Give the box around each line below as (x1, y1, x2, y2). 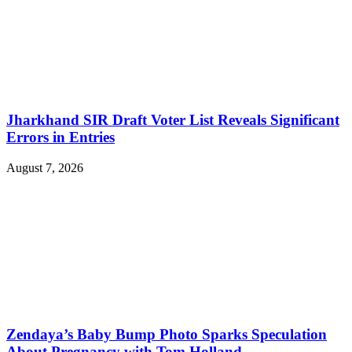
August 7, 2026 (6, 160, 83, 174)
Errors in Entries (6, 129, 115, 146)
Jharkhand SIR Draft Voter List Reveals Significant (6, 112, 339, 129)
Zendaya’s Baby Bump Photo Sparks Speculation (6, 325, 327, 343)
